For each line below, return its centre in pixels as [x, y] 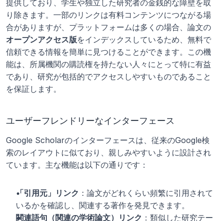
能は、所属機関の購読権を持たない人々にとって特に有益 [109, 64]
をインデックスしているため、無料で [144, 39]
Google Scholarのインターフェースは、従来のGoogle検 [108, 140]
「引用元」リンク [47, 193]
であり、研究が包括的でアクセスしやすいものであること [109, 76]
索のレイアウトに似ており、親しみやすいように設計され [109, 152]
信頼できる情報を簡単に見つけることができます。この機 [109, 52]
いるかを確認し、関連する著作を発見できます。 [103, 205]
